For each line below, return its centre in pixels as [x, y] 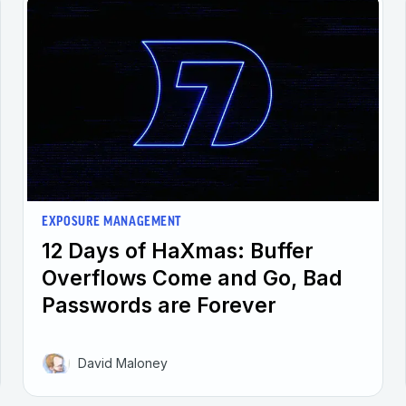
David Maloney [123, 362]
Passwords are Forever [159, 305]
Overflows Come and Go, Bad [193, 278]
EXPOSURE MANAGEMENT [111, 222]
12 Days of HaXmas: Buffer [178, 251]
